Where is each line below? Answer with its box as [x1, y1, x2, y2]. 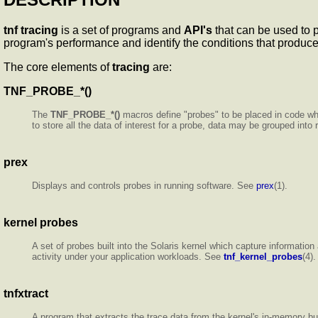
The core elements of [4, 60, 112, 73]
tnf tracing [4, 23, 58, 36]
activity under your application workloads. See [32, 251, 224, 262]
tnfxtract [4, 287, 48, 300]
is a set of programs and [58, 23, 184, 36]
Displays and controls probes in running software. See [32, 180, 256, 191]
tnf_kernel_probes [224, 251, 302, 262]
